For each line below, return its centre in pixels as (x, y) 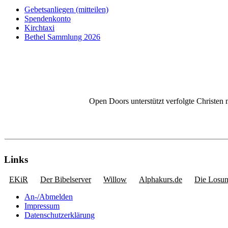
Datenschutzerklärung (60, 215)
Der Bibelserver (66, 179)
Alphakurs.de (161, 179)
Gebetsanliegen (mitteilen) (66, 10)
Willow (115, 179)
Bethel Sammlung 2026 (62, 37)
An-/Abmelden (49, 196)
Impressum (42, 206)
